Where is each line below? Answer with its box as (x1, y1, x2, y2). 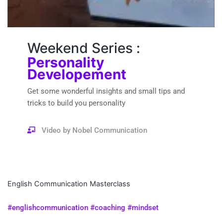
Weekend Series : (27, 40, 140, 57)
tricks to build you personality (27, 99, 125, 108)
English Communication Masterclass (7, 179, 130, 188)
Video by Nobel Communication (42, 125, 148, 135)
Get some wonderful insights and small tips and (27, 87, 185, 96)
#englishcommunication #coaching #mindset (7, 203, 159, 212)
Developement (27, 66, 126, 83)
